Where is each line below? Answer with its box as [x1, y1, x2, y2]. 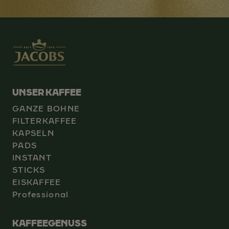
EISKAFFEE [12, 177, 61, 187]
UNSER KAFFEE [12, 86, 81, 98]
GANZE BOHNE [12, 103, 80, 113]
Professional [12, 189, 69, 199]
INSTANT [12, 152, 52, 163]
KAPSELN [12, 128, 54, 138]
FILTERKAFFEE [12, 116, 77, 126]
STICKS [12, 165, 45, 175]
